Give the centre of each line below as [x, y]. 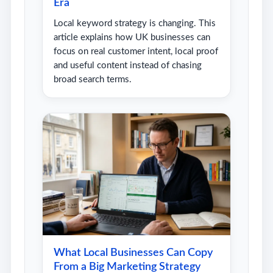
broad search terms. [92, 79]
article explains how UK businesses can [132, 37]
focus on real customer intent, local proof [136, 51]
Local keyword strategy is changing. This [134, 23]
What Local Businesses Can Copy [133, 253]
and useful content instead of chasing [127, 65]
